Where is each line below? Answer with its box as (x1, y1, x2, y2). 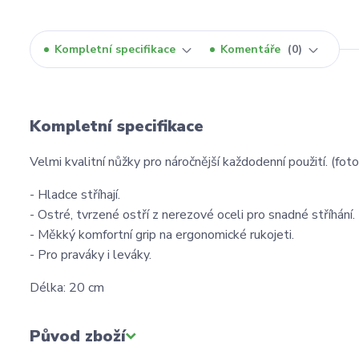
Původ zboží (30, 325, 126, 348)
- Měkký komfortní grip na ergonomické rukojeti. (30, 226, 294, 244)
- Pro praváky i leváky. (30, 246, 151, 264)
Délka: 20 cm (30, 279, 104, 297)
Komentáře (220, 42, 284, 58)
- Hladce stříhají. (30, 186, 120, 204)
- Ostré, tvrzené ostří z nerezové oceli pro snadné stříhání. (30, 206, 355, 224)
